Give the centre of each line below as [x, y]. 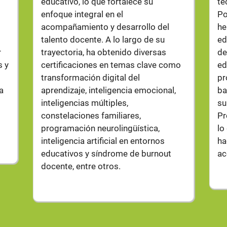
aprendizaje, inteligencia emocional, [108, 90]
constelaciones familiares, [91, 116]
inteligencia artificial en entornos [103, 141]
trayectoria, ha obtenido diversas [103, 52]
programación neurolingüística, [100, 128]
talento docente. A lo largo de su [103, 40]
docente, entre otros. [81, 166]
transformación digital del [90, 78]
